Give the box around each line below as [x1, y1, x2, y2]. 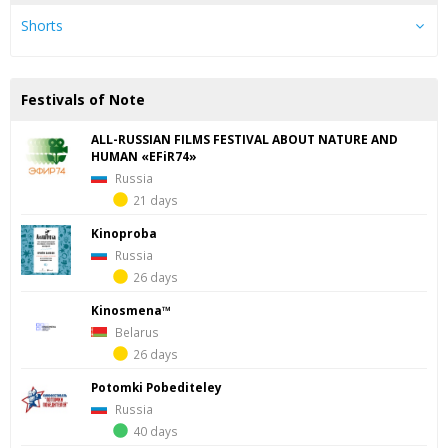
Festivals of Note [21, 89, 145, 109]
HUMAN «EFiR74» [91, 147, 197, 164]
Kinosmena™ [91, 301, 171, 318]
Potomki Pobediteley [91, 378, 222, 395]
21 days [133, 191, 178, 208]
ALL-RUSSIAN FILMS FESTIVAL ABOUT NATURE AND [91, 130, 398, 147]
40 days [133, 422, 178, 439]
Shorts [21, 15, 63, 35]
